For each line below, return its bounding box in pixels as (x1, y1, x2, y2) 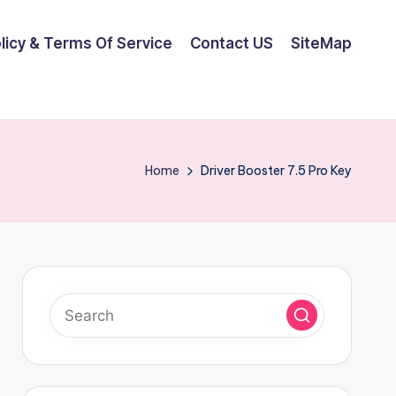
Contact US (190, 34, 273, 52)
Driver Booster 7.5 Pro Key (201, 162, 352, 179)
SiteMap (291, 34, 352, 52)
